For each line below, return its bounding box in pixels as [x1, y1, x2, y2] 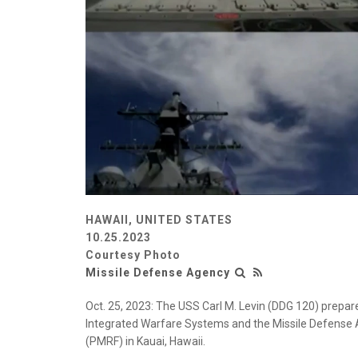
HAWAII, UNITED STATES [86, 213, 233, 227]
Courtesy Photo [86, 249, 181, 262]
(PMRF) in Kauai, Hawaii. [86, 335, 205, 348]
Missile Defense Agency [86, 266, 230, 280]
